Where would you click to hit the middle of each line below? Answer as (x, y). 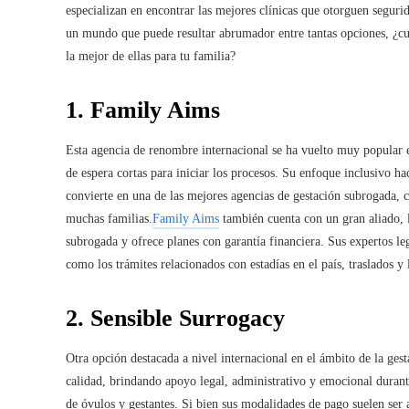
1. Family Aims (143, 110)
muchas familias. (109, 218)
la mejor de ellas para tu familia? (151, 56)
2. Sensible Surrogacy (175, 318)
